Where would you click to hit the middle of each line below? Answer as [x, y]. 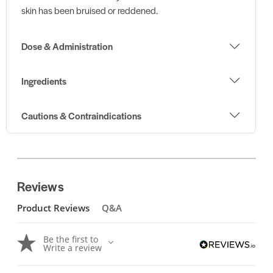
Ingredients [44, 80]
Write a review [73, 248]
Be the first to [71, 239]
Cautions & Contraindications [81, 115]
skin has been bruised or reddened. [89, 10]
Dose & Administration [67, 46]
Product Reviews [53, 208]
